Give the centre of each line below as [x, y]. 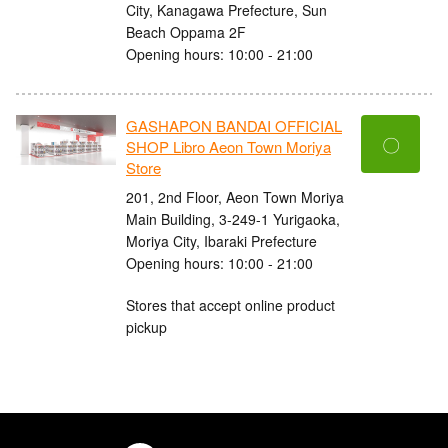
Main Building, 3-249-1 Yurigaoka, [233, 218]
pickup [146, 326]
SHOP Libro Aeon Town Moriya [228, 147]
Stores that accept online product [230, 304]
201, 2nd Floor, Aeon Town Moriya [235, 196]
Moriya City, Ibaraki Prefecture [221, 240]
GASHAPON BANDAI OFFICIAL [234, 126]
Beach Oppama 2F [186, 31]
